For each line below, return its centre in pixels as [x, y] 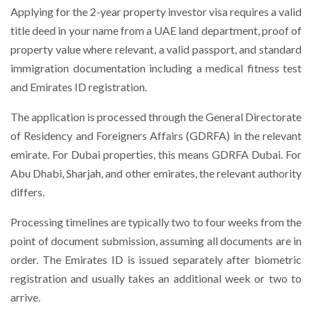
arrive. [25, 297]
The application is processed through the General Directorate [156, 117]
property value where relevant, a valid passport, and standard [156, 49]
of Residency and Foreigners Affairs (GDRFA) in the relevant [156, 135]
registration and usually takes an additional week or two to [156, 278]
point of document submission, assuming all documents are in [156, 241]
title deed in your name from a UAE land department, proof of [156, 30]
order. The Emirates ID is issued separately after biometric [156, 259]
